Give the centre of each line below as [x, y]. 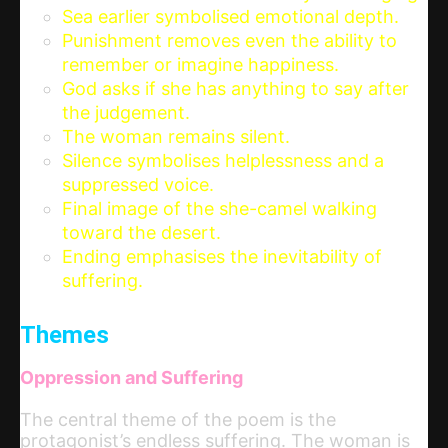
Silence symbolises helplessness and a [223, 161]
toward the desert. [141, 233]
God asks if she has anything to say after [235, 89]
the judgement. [126, 113]
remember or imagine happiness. [200, 65]
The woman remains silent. [176, 137]
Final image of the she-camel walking [219, 209]
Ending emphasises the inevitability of [222, 257]
